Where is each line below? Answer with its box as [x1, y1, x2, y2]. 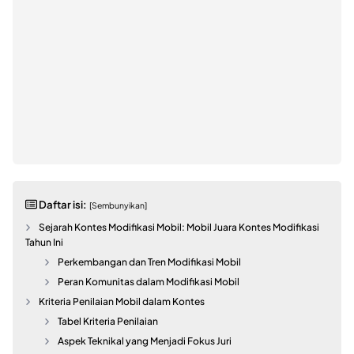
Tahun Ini [25, 235, 63, 248]
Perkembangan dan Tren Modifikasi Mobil [58, 255, 242, 268]
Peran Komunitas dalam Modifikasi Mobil [58, 275, 240, 288]
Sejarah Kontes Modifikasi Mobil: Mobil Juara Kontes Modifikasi [39, 220, 320, 233]
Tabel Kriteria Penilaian [58, 314, 159, 327]
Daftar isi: [36, 197, 87, 211]
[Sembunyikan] [88, 199, 147, 210]
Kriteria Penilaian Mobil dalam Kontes [39, 295, 205, 307]
